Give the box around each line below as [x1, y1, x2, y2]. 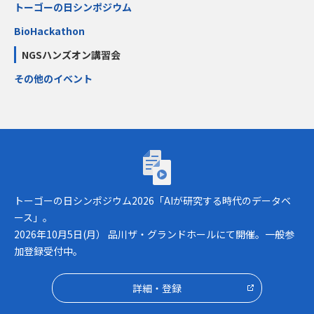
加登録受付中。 [14, 244, 83, 259]
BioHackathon [14, 24, 85, 39]
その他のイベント [14, 71, 93, 86]
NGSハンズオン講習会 [22, 48, 121, 62]
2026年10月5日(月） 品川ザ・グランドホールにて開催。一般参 [14, 227, 294, 242]
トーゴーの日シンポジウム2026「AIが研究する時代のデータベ [14, 193, 291, 208]
